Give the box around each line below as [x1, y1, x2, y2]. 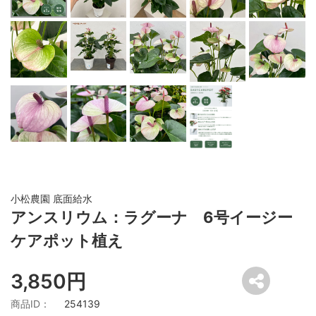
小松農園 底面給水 [11, 193, 92, 205]
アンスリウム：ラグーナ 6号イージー [11, 208, 293, 227]
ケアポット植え [11, 231, 123, 250]
